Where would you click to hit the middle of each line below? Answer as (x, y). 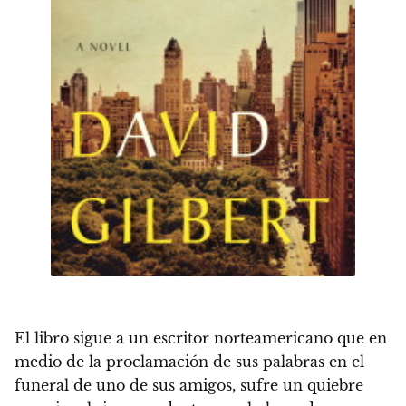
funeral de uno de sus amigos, (127, 386)
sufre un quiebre (302, 386)
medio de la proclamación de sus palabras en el (189, 362)
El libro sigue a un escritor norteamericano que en (201, 338)
